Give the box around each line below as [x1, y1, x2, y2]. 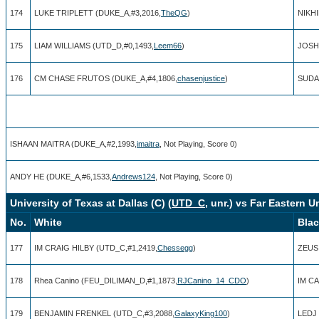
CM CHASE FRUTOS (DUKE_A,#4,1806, [34, 73, 177, 83]
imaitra [137, 139, 159, 148]
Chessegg [157, 243, 193, 252]
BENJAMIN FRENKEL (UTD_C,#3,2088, [34, 308, 174, 318]
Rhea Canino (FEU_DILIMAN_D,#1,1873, [34, 276, 177, 285]
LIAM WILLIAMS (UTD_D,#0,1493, [34, 41, 154, 50]
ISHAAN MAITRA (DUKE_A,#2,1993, [10, 139, 137, 148]
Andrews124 [112, 172, 155, 181]
